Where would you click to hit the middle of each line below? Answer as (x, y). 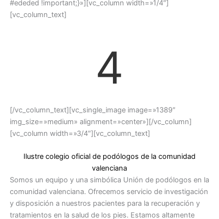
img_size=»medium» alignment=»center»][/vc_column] (101, 122)
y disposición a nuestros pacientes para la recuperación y (105, 204)
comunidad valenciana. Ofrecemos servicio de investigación (109, 192)
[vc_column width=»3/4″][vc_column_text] (80, 134)
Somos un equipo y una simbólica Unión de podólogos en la (109, 180)
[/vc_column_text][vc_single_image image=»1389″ (93, 110)
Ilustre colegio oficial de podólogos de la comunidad (109, 157)
